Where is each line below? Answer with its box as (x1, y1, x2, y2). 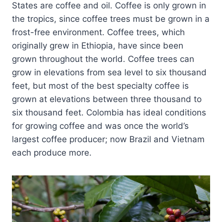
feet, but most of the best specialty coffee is (12, 81, 189, 91)
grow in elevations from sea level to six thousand (12, 67, 207, 78)
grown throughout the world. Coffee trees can (12, 54, 194, 64)
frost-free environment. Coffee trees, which (12, 27, 185, 38)
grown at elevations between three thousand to (12, 94, 202, 105)
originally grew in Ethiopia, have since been (12, 41, 183, 51)
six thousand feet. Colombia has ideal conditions (12, 108, 206, 118)
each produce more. (12, 148, 92, 158)
